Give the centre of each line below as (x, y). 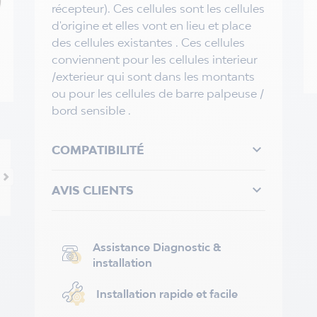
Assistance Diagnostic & (157, 247)
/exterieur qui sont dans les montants (153, 76)
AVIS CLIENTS (92, 190)
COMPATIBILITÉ (98, 150)
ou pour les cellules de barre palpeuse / (157, 93)
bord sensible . (91, 110)
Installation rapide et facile (167, 293)
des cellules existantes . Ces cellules (148, 42)
